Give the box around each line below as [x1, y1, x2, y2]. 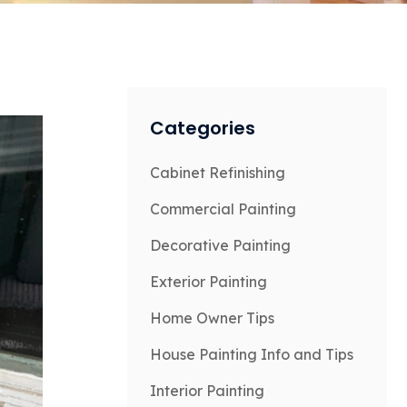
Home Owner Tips [150, 309, 274, 327]
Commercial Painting [150, 200, 296, 218]
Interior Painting [150, 382, 264, 400]
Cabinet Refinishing [150, 164, 285, 182]
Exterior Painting [150, 273, 267, 291]
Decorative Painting [150, 236, 291, 254]
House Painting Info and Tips [150, 345, 353, 363]
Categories [150, 115, 255, 141]
